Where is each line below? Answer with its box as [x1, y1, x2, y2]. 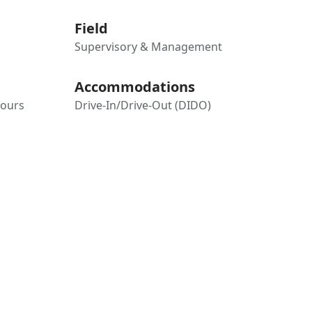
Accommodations [74, 77, 195, 96]
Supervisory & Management [74, 39, 222, 54]
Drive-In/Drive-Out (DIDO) [74, 97, 211, 113]
